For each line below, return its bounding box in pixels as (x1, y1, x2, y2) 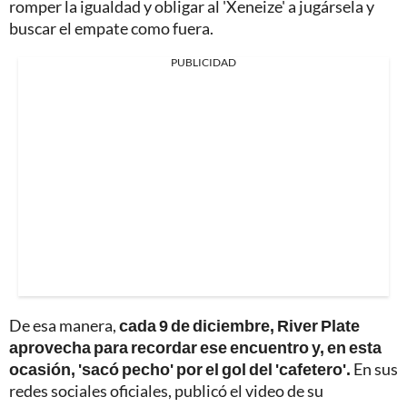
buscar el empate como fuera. (9, 18, 213, 39)
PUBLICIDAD (171, 55, 236, 70)
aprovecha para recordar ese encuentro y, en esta (9, 337, 382, 358)
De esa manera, (9, 315, 119, 336)
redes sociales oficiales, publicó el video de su (9, 381, 323, 402)
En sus (351, 359, 398, 380)
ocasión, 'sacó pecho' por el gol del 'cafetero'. (9, 359, 351, 380)
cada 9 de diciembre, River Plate (119, 315, 360, 336)
